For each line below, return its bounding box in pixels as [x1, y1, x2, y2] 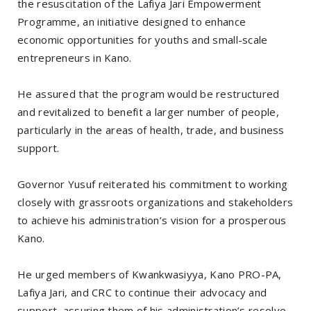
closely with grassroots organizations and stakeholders [17, 194, 294, 209]
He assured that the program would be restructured [17, 86, 280, 101]
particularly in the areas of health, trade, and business [17, 122, 285, 137]
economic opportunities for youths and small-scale [17, 32, 268, 47]
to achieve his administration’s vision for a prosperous [17, 212, 287, 227]
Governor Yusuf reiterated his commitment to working [17, 176, 288, 191]
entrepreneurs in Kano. [17, 50, 135, 65]
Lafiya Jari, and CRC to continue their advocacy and [17, 285, 267, 299]
